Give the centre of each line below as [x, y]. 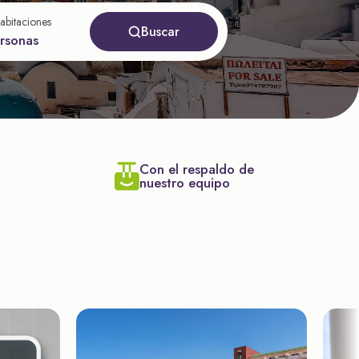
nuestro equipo [185, 183]
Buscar [160, 31]
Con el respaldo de [197, 169]
